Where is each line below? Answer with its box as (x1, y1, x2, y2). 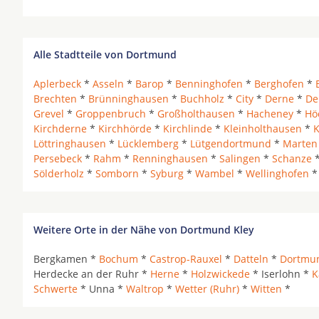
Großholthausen (157, 107, 235, 120)
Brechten (33, 92, 77, 105)
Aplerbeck (33, 77, 81, 90)
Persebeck (33, 152, 82, 165)
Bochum (99, 252, 138, 266)
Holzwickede (191, 267, 250, 281)
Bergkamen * (33, 252, 99, 266)
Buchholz (180, 92, 224, 105)
